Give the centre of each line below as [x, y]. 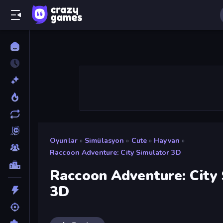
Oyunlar [64, 141]
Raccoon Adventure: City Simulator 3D [115, 153]
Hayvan [167, 141]
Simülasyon [105, 141]
